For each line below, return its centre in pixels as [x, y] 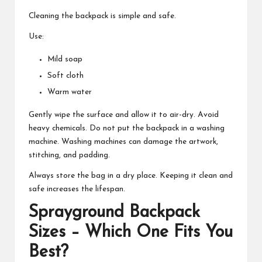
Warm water [70, 92]
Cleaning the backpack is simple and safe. [102, 16]
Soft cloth [65, 76]
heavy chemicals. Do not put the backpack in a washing [127, 129]
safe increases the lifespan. [77, 189]
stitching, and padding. [69, 156]
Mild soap [65, 59]
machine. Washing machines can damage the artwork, [123, 142]
